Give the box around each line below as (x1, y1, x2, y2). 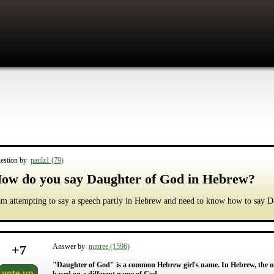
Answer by (53, 242, 89, 251)
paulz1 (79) (31, 156, 64, 165)
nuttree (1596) (89, 242, 130, 251)
